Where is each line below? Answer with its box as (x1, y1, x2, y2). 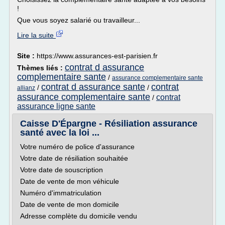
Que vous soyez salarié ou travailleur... (17, 16, 140, 24)
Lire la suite (17, 31, 56, 39)
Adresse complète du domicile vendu (20, 212, 137, 220)
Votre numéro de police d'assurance (20, 143, 135, 151)
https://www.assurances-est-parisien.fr (37, 52, 158, 60)
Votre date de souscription (20, 166, 103, 174)
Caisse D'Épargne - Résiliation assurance (20, 119, 197, 129)
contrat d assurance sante (41, 82, 145, 92)
